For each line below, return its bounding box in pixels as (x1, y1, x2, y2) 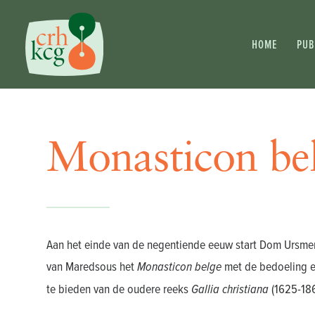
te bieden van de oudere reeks (46, 280, 191, 297)
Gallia (191, 280, 219, 298)
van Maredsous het (46, 257, 137, 275)
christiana (219, 280, 269, 298)
